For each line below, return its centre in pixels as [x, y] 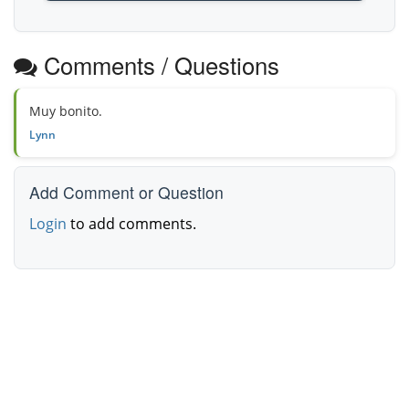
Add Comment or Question [126, 193]
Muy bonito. [66, 111]
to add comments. [131, 224]
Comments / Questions [158, 65]
